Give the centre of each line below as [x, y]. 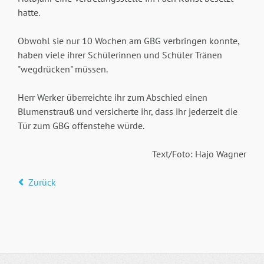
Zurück [42, 182]
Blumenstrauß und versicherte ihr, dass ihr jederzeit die [127, 112]
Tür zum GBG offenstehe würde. [81, 126]
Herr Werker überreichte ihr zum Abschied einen [112, 98]
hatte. [29, 13]
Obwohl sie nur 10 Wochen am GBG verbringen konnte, [128, 41]
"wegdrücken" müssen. [62, 69]
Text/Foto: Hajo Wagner [199, 154]
